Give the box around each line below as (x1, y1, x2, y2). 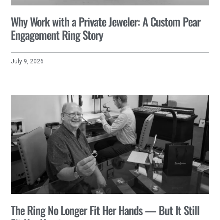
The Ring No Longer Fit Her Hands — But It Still (11, 201, 200, 219)
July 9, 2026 (11, 58, 44, 65)
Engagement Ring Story (11, 27, 104, 43)
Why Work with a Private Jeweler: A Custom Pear (11, 13, 201, 30)
